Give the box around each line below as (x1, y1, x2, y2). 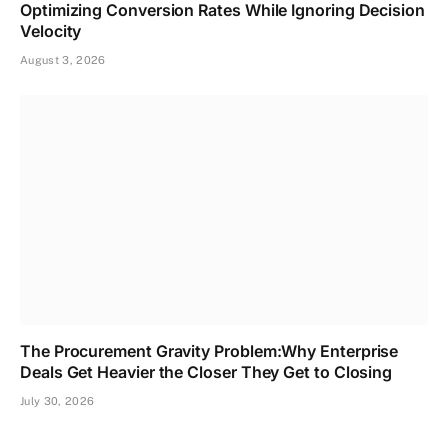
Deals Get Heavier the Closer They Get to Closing (20, 361, 393, 382)
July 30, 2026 (20, 394, 95, 407)
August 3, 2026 (20, 54, 106, 67)
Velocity (20, 21, 82, 42)
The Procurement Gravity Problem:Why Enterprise (20, 340, 399, 361)
